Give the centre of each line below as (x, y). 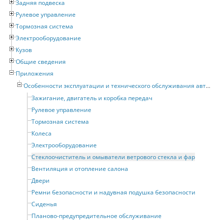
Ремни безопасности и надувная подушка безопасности (113, 192)
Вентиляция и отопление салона (80, 169)
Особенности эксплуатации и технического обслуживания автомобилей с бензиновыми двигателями (115, 86)
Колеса (41, 134)
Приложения (35, 74)
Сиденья (44, 204)
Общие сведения (41, 62)
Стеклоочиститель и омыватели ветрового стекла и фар (113, 157)
